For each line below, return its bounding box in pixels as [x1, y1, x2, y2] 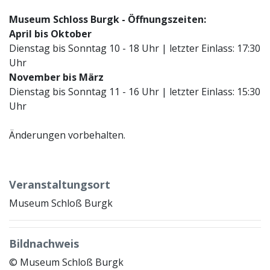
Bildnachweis [9, 236, 79, 251]
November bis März [9, 70, 104, 84]
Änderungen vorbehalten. [9, 128, 125, 142]
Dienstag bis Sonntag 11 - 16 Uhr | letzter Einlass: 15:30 [9, 84, 260, 98]
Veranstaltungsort [9, 177, 110, 192]
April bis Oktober [9, 27, 92, 40]
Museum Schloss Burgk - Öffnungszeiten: [9, 12, 206, 26]
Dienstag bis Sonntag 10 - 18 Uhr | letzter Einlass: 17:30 [9, 41, 260, 55]
